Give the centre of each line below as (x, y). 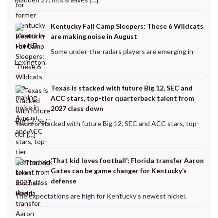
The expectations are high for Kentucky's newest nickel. (100, 196)
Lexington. (30, 62)
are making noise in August (94, 36)
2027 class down (77, 109)
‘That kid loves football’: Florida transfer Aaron (127, 160)
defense (63, 181)
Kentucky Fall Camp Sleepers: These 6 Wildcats (127, 26)
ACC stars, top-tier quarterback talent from (122, 98)
